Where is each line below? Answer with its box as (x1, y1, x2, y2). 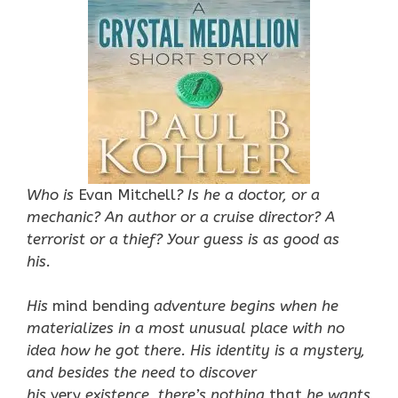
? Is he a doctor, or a (176, 185, 320, 203)
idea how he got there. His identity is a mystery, (27, 341, 365, 359)
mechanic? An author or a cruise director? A (27, 207, 335, 226)
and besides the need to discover (27, 363, 257, 381)
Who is (27, 185, 78, 203)
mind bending (52, 297, 149, 314)
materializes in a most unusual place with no (27, 319, 345, 337)
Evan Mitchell (78, 185, 176, 203)
